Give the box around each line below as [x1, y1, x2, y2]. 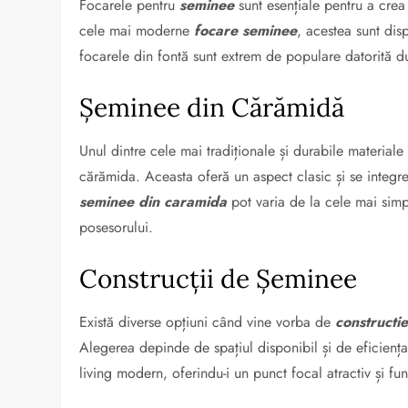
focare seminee [194, 20, 298, 41]
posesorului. [79, 217, 154, 238]
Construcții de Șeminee [79, 262, 358, 295]
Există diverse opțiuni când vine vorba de [79, 311, 336, 332]
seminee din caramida [79, 191, 228, 212]
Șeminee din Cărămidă [79, 91, 345, 124]
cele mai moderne [79, 20, 195, 41]
